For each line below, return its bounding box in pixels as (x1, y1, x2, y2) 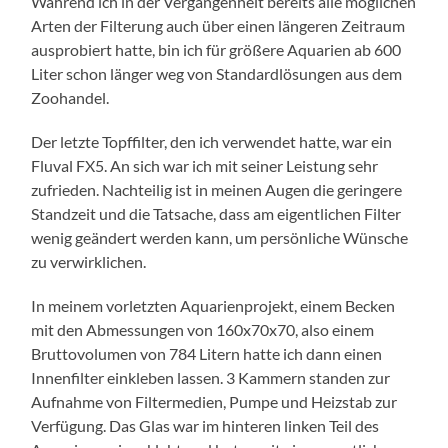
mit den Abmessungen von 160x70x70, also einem (31, 319, 375, 339)
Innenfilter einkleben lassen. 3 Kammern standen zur (31, 367, 391, 387)
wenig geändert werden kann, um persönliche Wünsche (31, 227, 409, 247)
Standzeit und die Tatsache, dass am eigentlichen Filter (31, 203, 402, 223)
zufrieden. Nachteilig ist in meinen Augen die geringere (31, 179, 403, 199)
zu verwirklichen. (31, 251, 147, 271)
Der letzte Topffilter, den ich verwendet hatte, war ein (31, 131, 393, 151)
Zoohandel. (31, 87, 110, 107)
